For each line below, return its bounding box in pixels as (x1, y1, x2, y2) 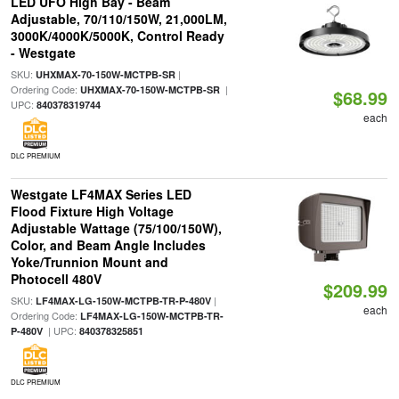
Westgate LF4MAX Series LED (10, 185, 191, 203)
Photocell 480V (10, 270, 102, 288)
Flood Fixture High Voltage (10, 202, 174, 220)
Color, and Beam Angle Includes (10, 236, 206, 254)
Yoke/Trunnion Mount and (10, 253, 168, 271)
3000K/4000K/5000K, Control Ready (10, 27, 224, 45)
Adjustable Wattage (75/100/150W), (10, 219, 222, 237)
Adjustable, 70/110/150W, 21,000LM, (10, 10, 227, 28)
